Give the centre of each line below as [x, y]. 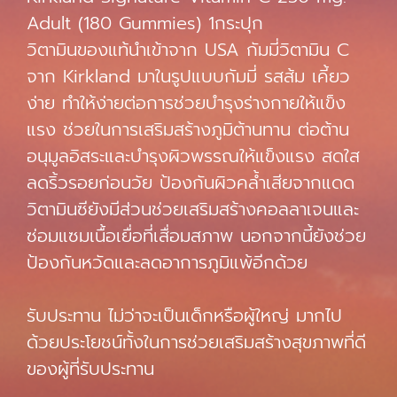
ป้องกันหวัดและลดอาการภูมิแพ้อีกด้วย [167, 262]
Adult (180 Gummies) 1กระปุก [145, 23]
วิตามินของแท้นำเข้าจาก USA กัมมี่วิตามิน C [188, 50]
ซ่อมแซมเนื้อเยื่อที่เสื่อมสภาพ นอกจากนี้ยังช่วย [196, 236]
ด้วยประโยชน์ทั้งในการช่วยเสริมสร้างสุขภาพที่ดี [196, 342]
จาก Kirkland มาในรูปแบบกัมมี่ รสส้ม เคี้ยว [188, 76]
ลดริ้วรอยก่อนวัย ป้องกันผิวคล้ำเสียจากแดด [191, 183]
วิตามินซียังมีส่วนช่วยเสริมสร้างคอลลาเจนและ [193, 209]
